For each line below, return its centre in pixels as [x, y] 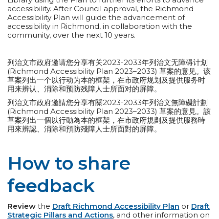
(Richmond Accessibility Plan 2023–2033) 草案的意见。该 [109, 71]
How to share [69, 163]
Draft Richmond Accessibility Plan [116, 206]
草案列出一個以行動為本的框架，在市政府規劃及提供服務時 [106, 120]
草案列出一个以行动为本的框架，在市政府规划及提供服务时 [106, 80]
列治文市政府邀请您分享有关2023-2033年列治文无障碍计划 [108, 62]
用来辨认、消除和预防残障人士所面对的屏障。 [84, 88]
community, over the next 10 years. [71, 35]
